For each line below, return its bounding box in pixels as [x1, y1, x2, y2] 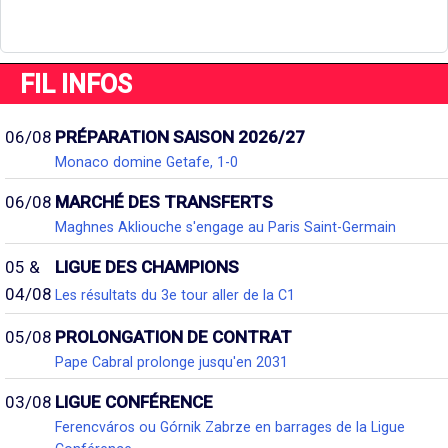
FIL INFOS [20, 69, 132, 100]
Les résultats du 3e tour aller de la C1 [55, 286, 295, 303]
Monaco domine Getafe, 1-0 [55, 154, 238, 171]
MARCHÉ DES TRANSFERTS [55, 192, 273, 213]
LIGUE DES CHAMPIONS [55, 257, 239, 278]
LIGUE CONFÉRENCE [55, 392, 213, 413]
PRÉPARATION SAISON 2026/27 [55, 127, 305, 148]
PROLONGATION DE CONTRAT [55, 327, 292, 348]
